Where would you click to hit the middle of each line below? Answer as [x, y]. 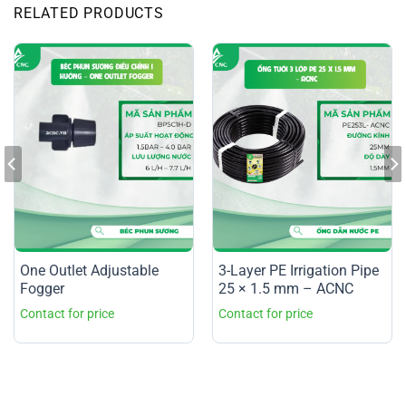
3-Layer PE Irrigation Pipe [298, 270]
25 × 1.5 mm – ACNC [285, 288]
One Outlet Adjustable [89, 270]
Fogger [42, 288]
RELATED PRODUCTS [89, 13]
